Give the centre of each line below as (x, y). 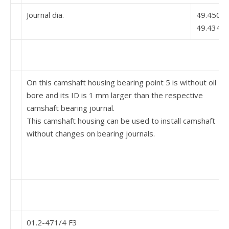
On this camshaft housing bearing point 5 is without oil (121, 82)
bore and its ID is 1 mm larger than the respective (115, 95)
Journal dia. (45, 15)
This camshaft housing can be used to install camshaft (121, 121)
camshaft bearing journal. (71, 108)
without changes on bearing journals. (91, 133)
